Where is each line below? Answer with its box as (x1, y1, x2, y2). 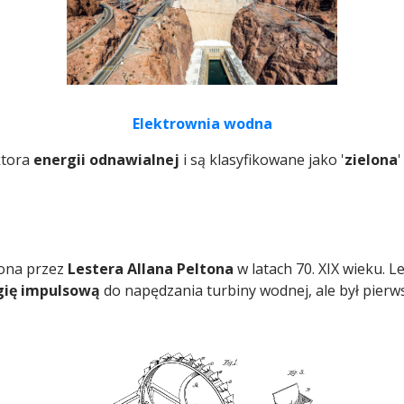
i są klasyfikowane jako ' (179, 150, 344, 170)
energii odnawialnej (33, 150, 179, 170)
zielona (344, 150, 398, 170)
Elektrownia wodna (132, 114, 272, 134)
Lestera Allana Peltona (68, 259, 234, 280)
